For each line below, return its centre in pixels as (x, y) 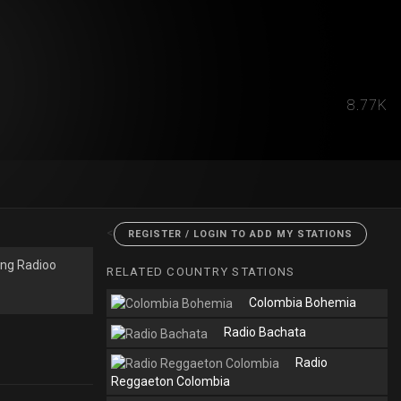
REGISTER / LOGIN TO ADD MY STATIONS (241, 234)
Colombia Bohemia (303, 303)
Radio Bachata (265, 333)
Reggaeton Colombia (171, 381)
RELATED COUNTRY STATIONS (201, 272)
